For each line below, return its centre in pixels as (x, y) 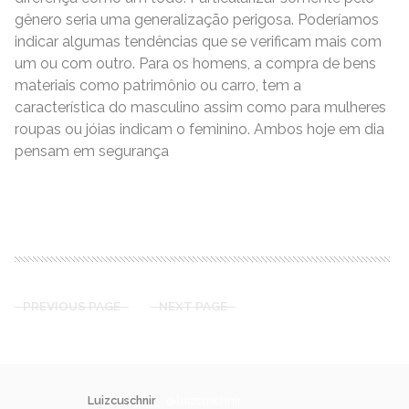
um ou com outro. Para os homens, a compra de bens (195, 63)
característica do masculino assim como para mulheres (200, 107)
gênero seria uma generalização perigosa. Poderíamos (197, 19)
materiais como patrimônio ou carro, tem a (158, 85)
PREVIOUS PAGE (72, 305)
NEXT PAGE (193, 305)
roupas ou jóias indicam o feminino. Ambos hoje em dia (199, 129)
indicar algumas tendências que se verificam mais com (198, 41)
